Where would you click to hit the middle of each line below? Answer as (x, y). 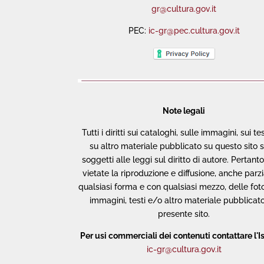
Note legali (184, 111)
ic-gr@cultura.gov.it (184, 250)
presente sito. (184, 214)
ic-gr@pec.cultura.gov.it (194, 31)
